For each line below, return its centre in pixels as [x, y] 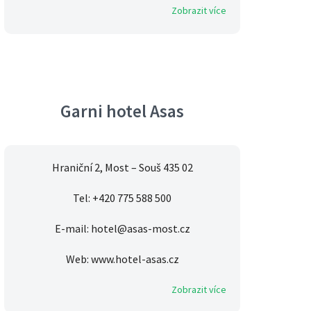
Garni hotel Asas [122, 111]
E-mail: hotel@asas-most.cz [122, 229]
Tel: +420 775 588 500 [122, 198]
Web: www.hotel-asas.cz [122, 259]
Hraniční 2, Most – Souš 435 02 [122, 168]
